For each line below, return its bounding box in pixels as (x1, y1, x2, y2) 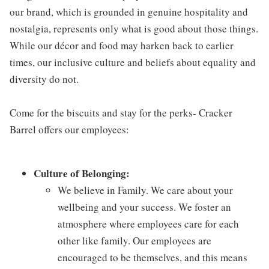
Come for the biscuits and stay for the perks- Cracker (10, 106, 232, 119)
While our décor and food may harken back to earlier (10, 38, 234, 52)
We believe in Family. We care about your (58, 183, 233, 197)
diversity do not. (10, 72, 79, 86)
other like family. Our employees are (58, 234, 211, 247)
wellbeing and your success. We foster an (58, 200, 231, 214)
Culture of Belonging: (34, 166, 130, 181)
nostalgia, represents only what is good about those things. (10, 22, 258, 35)
